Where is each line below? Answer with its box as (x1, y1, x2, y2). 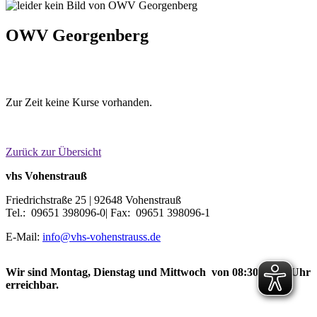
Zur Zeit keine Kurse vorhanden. (6, 96, 152, 108)
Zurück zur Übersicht (6, 145, 101, 158)
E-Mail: (6, 230, 42, 243)
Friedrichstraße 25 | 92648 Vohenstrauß (6, 193, 181, 206)
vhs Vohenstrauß (6, 169, 87, 182)
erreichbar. (6, 278, 59, 291)
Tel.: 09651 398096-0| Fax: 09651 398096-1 (6, 206, 210, 219)
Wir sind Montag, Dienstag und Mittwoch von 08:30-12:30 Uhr (6, 265, 311, 278)
